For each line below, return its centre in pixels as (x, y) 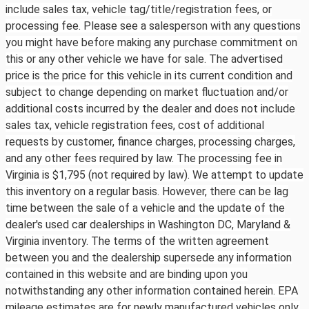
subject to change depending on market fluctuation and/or (147, 92)
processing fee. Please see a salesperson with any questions (153, 26)
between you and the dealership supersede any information (149, 258)
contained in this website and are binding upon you (127, 275)
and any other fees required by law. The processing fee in (144, 159)
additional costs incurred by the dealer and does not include (150, 109)
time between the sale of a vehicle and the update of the (145, 208)
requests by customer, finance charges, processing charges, (150, 142)
